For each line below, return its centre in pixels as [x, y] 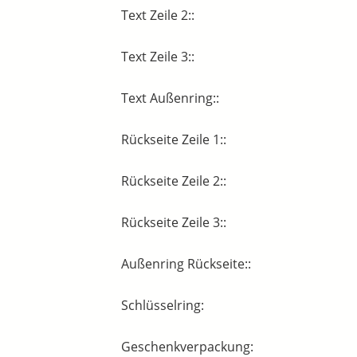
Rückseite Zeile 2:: [174, 181]
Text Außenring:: [170, 98]
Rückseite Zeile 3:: [174, 223]
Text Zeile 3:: [158, 57]
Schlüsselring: [163, 306]
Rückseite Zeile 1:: [174, 140]
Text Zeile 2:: [158, 16]
